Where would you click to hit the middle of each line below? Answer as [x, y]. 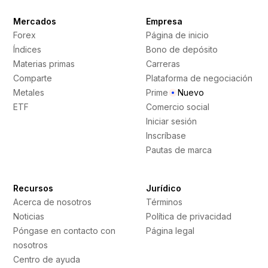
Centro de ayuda [47, 259]
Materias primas [44, 64]
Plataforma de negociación [199, 78]
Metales [29, 92]
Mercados [35, 21]
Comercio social [178, 107]
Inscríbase [166, 135]
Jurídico [164, 188]
